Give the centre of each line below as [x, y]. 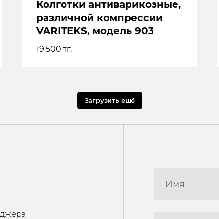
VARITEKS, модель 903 [95, 31]
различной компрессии [99, 17]
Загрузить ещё [109, 100]
